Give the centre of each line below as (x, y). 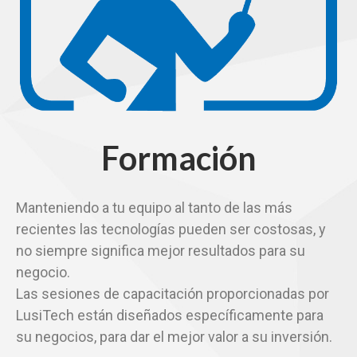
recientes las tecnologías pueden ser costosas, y (171, 229)
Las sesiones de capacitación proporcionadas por (173, 294)
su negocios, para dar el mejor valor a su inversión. (174, 337)
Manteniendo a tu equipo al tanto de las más (154, 208)
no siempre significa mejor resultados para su (161, 251)
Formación (178, 158)
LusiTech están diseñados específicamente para (170, 316)
